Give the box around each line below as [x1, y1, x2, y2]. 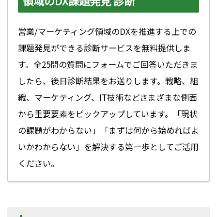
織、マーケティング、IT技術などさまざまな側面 [18, 91, 197, 104]
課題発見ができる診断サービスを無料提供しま [18, 42, 191, 54]
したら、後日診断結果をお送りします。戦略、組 [18, 75, 198, 87]
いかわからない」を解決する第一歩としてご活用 [18, 140, 199, 153]
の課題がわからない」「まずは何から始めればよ [18, 124, 199, 137]
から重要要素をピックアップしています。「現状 [18, 108, 198, 120]
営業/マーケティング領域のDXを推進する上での [18, 25, 196, 38]
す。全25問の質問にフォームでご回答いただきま [18, 58, 198, 71]
